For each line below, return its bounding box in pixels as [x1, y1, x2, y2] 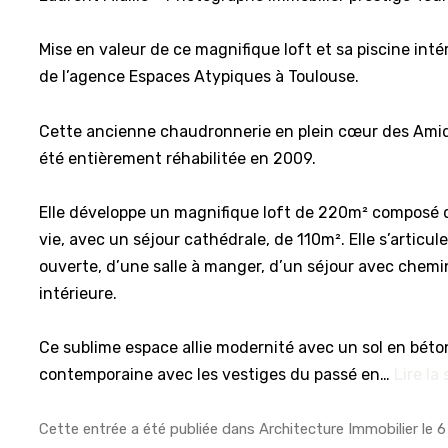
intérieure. [39, 283, 118, 303]
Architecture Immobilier [259, 419, 419, 438]
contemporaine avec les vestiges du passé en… [39, 365, 395, 385]
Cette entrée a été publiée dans [39, 419, 260, 438]
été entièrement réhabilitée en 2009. [39, 148, 317, 168]
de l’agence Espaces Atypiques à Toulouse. [39, 67, 360, 87]
